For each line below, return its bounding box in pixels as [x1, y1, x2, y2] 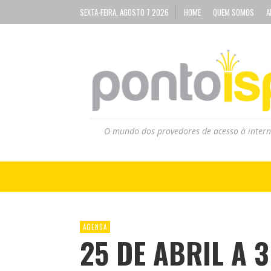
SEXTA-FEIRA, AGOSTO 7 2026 [80, 6, 169, 18]
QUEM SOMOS [213, 6, 254, 18]
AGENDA [83, 221, 107, 232]
